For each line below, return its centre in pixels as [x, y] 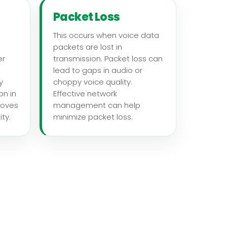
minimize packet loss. [93, 117]
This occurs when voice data [106, 35]
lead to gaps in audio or [98, 70]
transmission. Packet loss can [108, 58]
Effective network [85, 93]
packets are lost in [88, 47]
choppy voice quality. [93, 82]
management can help [97, 105]
